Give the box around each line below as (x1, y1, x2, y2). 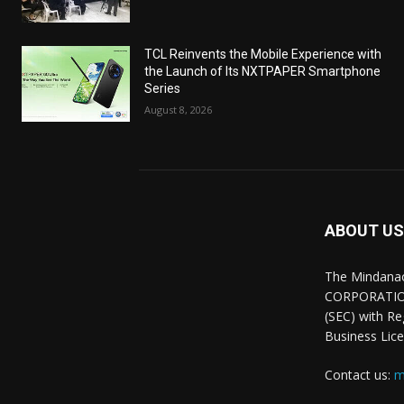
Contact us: (325, 365, 394, 383)
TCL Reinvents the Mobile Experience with (144, 46, 381, 61)
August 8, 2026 (144, 102, 212, 116)
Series (144, 80, 180, 96)
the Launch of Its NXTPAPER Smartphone (144, 63, 381, 78)
